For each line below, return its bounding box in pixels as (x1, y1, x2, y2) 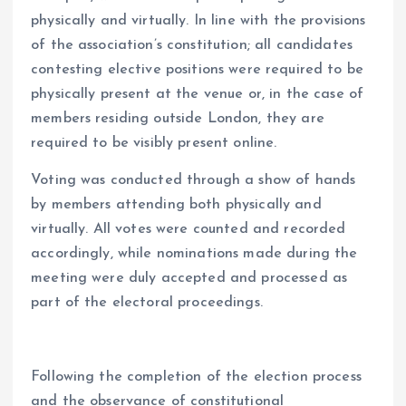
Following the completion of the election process (31, 369, 362, 384)
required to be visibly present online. (31, 135, 277, 150)
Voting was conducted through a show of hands (31, 172, 356, 188)
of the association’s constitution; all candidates (31, 37, 353, 53)
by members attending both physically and (31, 197, 322, 212)
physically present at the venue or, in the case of (31, 86, 364, 101)
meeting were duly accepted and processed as (31, 270, 348, 285)
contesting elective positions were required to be (31, 62, 363, 77)
